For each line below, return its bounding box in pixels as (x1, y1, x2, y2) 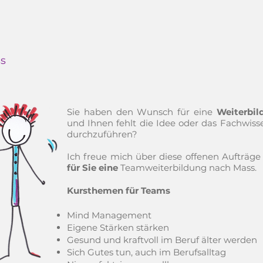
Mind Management (67, 210, 151, 221)
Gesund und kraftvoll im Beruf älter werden (67, 234, 257, 245)
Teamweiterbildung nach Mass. (120, 162, 257, 173)
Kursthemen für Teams (67, 185, 170, 196)
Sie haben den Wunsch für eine (67, 106, 217, 117)
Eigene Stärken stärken (67, 222, 169, 233)
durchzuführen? (67, 129, 137, 140)
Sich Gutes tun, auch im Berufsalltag (67, 247, 226, 258)
